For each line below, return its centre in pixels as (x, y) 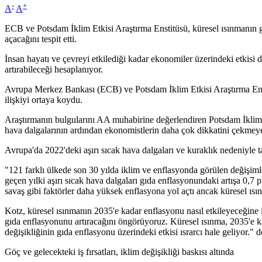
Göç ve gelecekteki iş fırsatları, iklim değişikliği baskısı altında (119, 252)
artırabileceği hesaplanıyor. (54, 70)
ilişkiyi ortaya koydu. (44, 100)
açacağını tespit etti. (41, 39)
